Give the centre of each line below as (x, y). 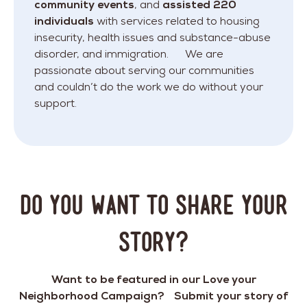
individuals (64, 21)
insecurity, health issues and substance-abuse (152, 37)
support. (56, 103)
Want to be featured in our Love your (153, 279)
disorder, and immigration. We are (129, 53)
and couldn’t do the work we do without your (149, 86)
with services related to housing (177, 21)
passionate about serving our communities (144, 70)
